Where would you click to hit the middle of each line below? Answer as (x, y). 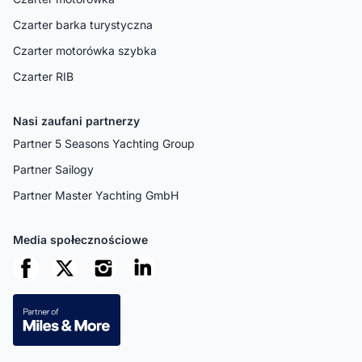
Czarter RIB (43, 76)
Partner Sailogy (53, 169)
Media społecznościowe (80, 239)
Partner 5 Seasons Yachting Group (104, 143)
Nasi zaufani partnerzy (76, 120)
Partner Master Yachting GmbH (96, 195)
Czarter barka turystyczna (83, 24)
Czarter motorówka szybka (85, 50)
